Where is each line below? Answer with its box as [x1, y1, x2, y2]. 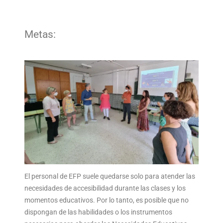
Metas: [24, 28, 56, 40]
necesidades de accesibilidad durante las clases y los [24, 184, 186, 192]
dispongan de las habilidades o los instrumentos [24, 208, 172, 216]
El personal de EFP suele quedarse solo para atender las [24, 172, 195, 180]
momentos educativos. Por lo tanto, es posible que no [24, 196, 189, 204]
